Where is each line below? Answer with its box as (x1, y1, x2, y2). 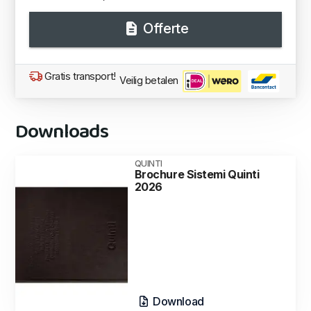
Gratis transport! (42, 70, 116, 83)
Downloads (15, 115, 109, 150)
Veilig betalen (119, 74, 181, 87)
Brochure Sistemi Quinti (134, 167, 260, 182)
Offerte (140, 20, 189, 37)
